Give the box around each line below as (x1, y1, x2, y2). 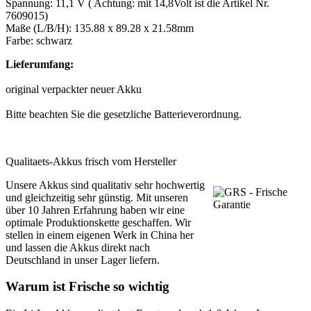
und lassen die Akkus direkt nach (6, 241, 150, 253)
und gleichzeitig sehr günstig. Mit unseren (6, 191, 188, 203)
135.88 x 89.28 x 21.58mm (74, 22, 194, 34)
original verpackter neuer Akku (6, 83, 142, 95)
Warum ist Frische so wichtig (6, 279, 169, 294)
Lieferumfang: (6, 58, 74, 70)
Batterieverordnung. (154, 108, 242, 120)
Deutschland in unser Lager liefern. (6, 253, 160, 266)
